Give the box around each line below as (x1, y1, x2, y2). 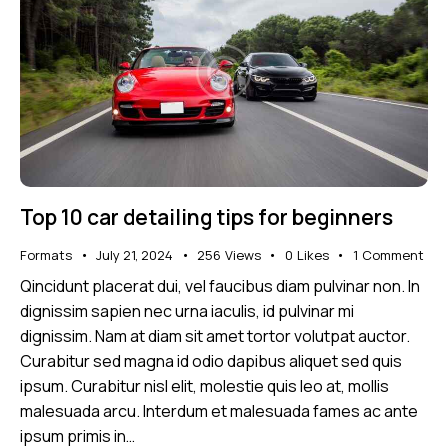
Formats (20, 245, 72, 264)
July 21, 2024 (96, 245, 173, 264)
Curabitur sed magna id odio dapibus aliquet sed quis (20, 350, 402, 373)
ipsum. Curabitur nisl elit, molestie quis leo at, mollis (20, 375, 389, 398)
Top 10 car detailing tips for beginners (20, 202, 393, 231)
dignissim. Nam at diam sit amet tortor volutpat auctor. (20, 325, 410, 348)
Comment (361, 245, 424, 264)
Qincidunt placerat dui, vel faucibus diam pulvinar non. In (20, 275, 420, 298)
